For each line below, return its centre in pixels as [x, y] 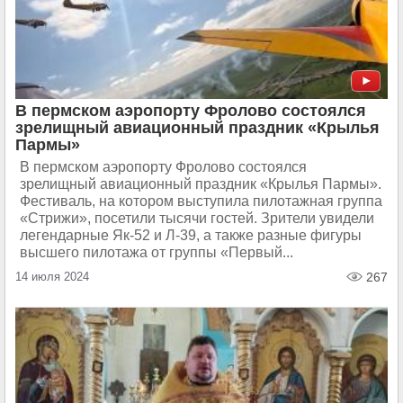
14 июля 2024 [52, 277]
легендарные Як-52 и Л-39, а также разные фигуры [191, 235]
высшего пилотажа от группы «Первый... [157, 252]
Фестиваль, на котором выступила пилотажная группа [201, 201]
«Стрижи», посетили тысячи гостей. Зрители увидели [197, 218]
